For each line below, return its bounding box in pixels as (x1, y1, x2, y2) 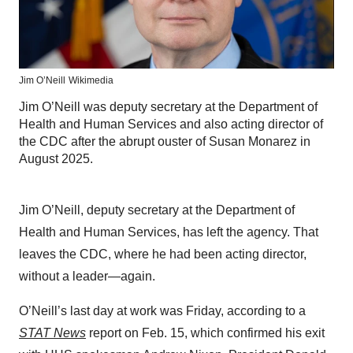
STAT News (19, 326, 86, 340)
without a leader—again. (19, 269, 155, 284)
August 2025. (19, 152, 93, 166)
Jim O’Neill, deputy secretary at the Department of (19, 203, 295, 217)
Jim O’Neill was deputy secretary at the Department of (19, 100, 318, 114)
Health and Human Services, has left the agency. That (19, 225, 318, 240)
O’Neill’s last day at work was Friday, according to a (19, 304, 306, 318)
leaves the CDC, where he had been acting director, (19, 247, 307, 262)
